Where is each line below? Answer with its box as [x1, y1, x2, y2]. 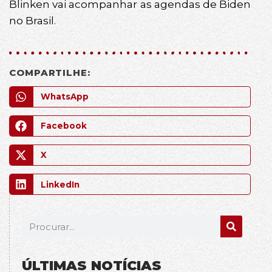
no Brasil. [9, 14, 56, 27]
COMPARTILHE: [9, 67, 90, 79]
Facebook [40, 121, 87, 131]
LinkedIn [40, 179, 80, 189]
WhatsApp [40, 92, 89, 102]
